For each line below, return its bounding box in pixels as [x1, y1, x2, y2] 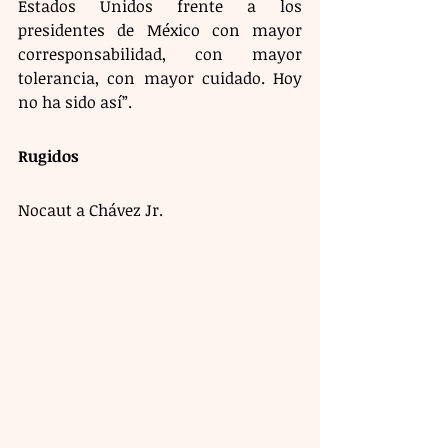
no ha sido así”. [18, 90, 132, 113]
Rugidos [18, 144, 83, 167]
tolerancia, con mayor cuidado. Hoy [18, 66, 302, 89]
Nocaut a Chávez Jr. [18, 198, 167, 221]
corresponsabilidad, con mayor [18, 42, 302, 65]
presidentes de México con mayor [18, 18, 302, 41]
